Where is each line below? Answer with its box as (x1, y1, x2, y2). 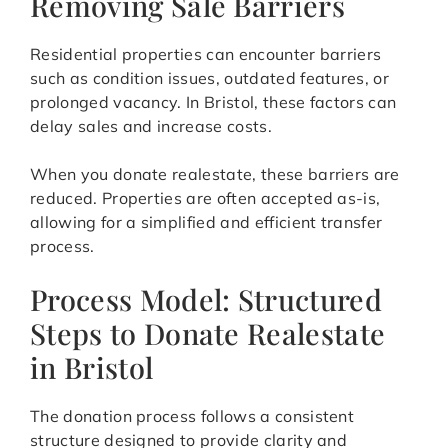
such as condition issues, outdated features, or (30, 68, 390, 89)
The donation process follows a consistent (30, 406, 355, 427)
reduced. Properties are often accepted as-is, (30, 188, 381, 209)
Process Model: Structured (30, 280, 383, 319)
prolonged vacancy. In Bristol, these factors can (30, 92, 397, 113)
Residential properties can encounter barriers (30, 44, 382, 65)
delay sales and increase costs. (30, 116, 272, 137)
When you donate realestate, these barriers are (30, 164, 400, 185)
